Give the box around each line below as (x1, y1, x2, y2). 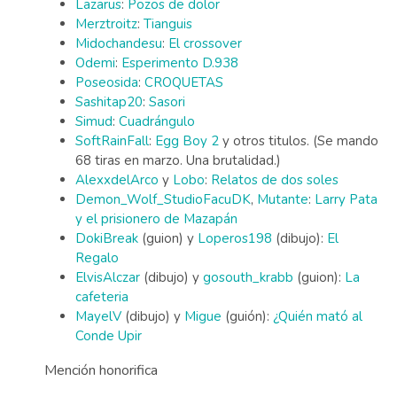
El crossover (168, 35, 242, 52)
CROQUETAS (144, 74, 223, 91)
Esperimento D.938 (121, 54, 238, 72)
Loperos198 (198, 230, 272, 247)
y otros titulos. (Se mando (219, 132, 378, 150)
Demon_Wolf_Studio (75, 191, 203, 208)
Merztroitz (75, 15, 137, 33)
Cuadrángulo (119, 113, 195, 130)
